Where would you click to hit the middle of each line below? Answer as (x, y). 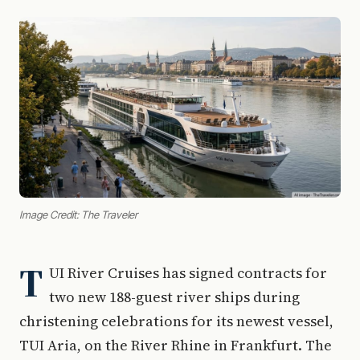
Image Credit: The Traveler (78, 215)
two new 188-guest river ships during (174, 297)
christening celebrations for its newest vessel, (176, 321)
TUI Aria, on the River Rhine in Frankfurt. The (176, 345)
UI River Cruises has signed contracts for (188, 273)
